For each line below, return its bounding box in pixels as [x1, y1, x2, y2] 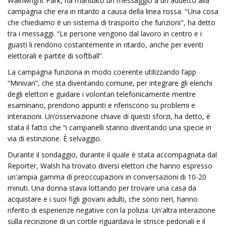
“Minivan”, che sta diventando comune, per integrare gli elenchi [8, 78, 212, 88]
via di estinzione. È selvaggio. [8, 134, 101, 143]
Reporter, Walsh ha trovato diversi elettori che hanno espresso [8, 161, 212, 171]
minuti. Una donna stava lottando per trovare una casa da [8, 183, 196, 193]
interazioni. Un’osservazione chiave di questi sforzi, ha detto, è [8, 111, 210, 121]
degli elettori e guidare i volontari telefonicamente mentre [8, 89, 196, 99]
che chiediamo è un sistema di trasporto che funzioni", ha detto [8, 18, 215, 27]
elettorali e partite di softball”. [8, 51, 103, 61]
